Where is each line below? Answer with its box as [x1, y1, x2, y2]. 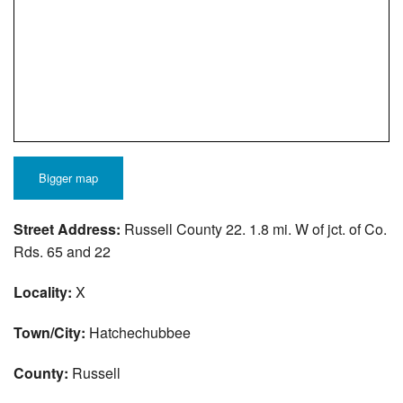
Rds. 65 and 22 [13, 241, 111, 263]
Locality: [13, 282, 72, 303]
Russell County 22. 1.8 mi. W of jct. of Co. [121, 219, 387, 240]
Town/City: [13, 322, 85, 344]
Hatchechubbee [85, 322, 191, 344]
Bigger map [39, 169, 98, 187]
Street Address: [13, 219, 121, 240]
